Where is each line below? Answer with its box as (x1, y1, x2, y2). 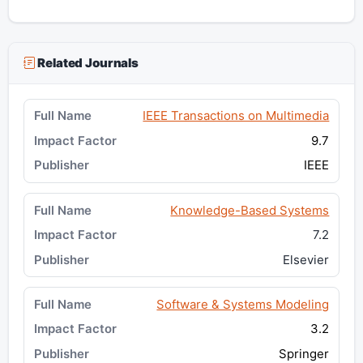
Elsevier (283, 251, 330, 267)
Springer (279, 345, 330, 361)
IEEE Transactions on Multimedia (143, 108, 330, 124)
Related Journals (35, 55, 139, 71)
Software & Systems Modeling (156, 297, 330, 313)
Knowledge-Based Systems (170, 202, 330, 218)
